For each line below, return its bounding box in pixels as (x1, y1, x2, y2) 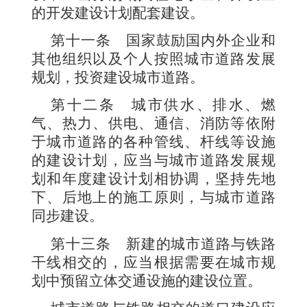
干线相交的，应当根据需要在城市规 (32, 254, 275, 271)
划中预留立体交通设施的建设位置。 (32, 272, 262, 289)
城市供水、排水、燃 (132, 97, 276, 114)
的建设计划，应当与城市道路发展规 (32, 152, 275, 169)
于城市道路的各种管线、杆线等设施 (32, 134, 275, 151)
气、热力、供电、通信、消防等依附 (32, 115, 275, 132)
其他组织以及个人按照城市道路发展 (32, 50, 275, 67)
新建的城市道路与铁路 (125, 235, 276, 252)
